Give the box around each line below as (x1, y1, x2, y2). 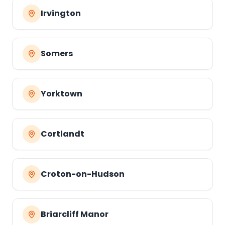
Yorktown (41, 88, 82, 99)
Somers (41, 48, 73, 59)
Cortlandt (41, 128, 84, 140)
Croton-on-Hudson (41, 168, 125, 180)
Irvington (41, 8, 81, 19)
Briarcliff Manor (41, 208, 108, 220)
